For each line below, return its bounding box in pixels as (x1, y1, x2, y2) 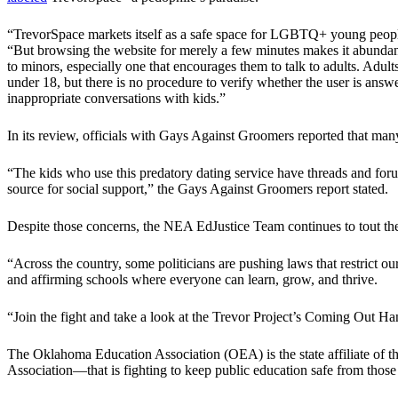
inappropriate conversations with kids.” (7, 91, 226, 107)
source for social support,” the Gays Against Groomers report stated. (7, 181, 388, 197)
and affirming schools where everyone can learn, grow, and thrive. (7, 272, 378, 288)
